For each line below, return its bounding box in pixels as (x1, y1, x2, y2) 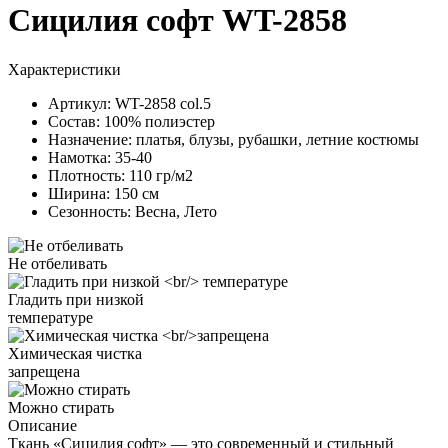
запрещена (8, 362, 80, 380)
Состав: (48, 112, 104, 130)
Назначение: (48, 130, 136, 148)
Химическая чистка (8, 344, 142, 362)
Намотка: (48, 148, 115, 166)
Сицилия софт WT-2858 (8, 2, 347, 39)
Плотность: (48, 166, 129, 184)
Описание (8, 416, 77, 434)
